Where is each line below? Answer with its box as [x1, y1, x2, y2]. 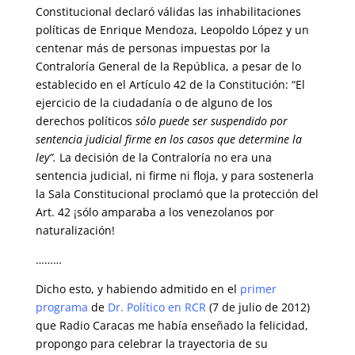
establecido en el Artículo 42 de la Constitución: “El [35, 77, 305, 92]
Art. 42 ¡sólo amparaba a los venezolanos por [35, 204, 274, 219]
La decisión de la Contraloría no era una [59, 150, 272, 165]
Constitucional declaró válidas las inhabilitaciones [35, 4, 301, 19]
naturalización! [35, 223, 115, 238]
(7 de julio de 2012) [205, 300, 310, 315]
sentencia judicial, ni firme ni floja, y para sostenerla [35, 168, 314, 183]
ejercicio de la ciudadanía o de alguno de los [35, 95, 273, 110]
